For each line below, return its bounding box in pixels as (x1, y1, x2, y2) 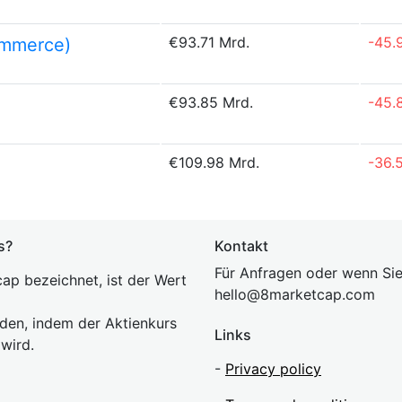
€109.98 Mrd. (169, 153, 259, 171)
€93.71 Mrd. (169, 33, 249, 51)
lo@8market (234, 285, 317, 303)
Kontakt (214, 237, 268, 255)
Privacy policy (225, 360, 321, 378)
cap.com (317, 285, 375, 303)
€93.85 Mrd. (169, 93, 253, 111)
